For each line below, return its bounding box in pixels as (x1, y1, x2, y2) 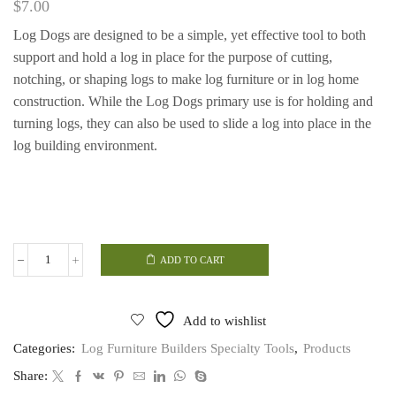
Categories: (13, 341, 79, 356)
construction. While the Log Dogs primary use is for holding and (13, 94, 373, 110)
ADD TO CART (159, 255, 225, 266)
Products (303, 341, 351, 356)
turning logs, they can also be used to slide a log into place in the (13, 116, 371, 132)
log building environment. (13, 138, 157, 154)
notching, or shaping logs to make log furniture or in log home (13, 72, 359, 88)
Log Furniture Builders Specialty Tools (81, 341, 294, 356)
